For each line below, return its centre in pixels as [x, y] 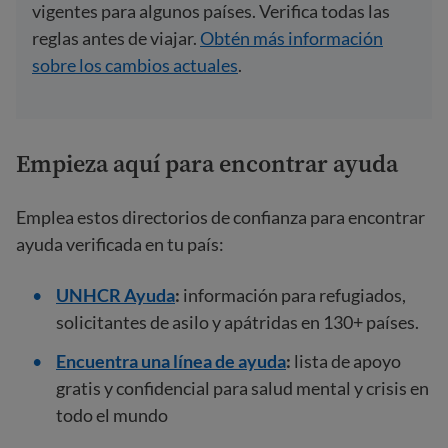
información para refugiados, [294, 295]
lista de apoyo [346, 361]
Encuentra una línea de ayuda [171, 361]
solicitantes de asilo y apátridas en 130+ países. [237, 322]
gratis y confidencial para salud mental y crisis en [242, 388]
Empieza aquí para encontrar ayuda [207, 163]
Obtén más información [291, 38]
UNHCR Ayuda [115, 295]
